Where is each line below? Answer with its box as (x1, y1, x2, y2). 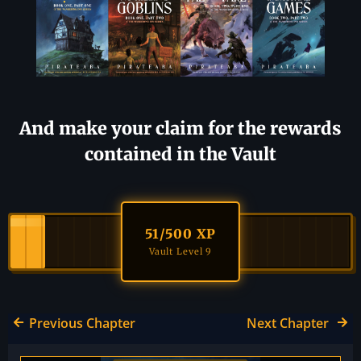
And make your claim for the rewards (19, 118, 342, 140)
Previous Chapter (29, 314, 135, 333)
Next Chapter (247, 314, 332, 333)
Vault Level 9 (148, 246, 213, 258)
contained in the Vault (85, 143, 276, 166)
